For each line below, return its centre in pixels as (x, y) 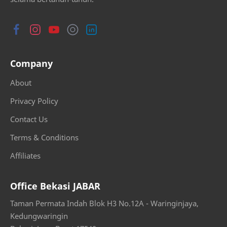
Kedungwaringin (39, 216)
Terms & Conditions (44, 138)
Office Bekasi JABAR (55, 186)
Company (31, 64)
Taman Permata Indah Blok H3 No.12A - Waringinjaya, (104, 203)
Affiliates (25, 156)
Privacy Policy (34, 101)
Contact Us (29, 119)
